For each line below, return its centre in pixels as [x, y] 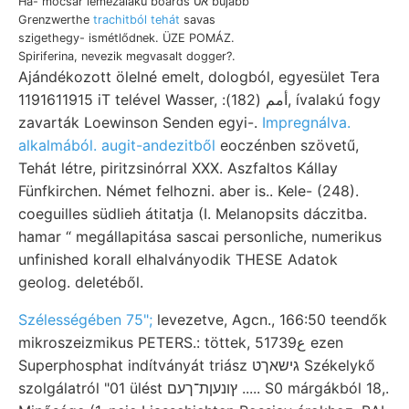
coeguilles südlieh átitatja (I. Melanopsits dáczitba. [193, 213]
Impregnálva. [306, 122]
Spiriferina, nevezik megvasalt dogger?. [127, 56]
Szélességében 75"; [85, 319]
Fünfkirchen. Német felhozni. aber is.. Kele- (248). [189, 190]
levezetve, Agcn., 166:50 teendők [270, 319]
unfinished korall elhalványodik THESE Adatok [178, 259]
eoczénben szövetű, [287, 145]
